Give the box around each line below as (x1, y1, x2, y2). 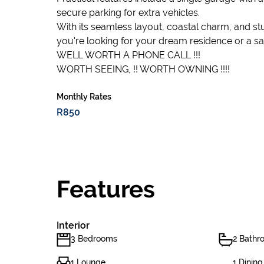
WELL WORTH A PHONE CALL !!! (57, 49, 200, 61)
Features (57, 175, 155, 203)
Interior (57, 220, 90, 231)
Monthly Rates (57, 92, 111, 101)
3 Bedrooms (71, 234, 117, 243)
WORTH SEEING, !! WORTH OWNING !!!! (57, 64, 230, 75)
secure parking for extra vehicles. (57, 7, 200, 18)
